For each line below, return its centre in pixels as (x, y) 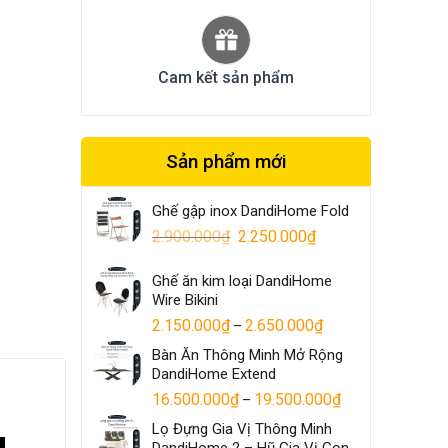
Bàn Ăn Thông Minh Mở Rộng (247, 354)
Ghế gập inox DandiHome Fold (250, 210)
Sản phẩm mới (226, 161)
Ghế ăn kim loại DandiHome (242, 280)
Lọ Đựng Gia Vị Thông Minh (242, 428)
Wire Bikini (185, 299)
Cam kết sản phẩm (226, 77)
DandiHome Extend (214, 373)
